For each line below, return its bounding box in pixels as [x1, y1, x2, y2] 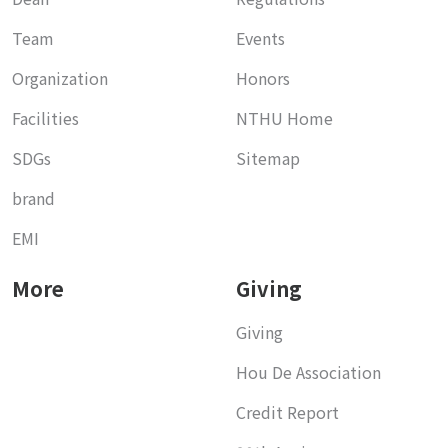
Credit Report [236, 399, 339, 424]
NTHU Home [236, 105, 333, 130]
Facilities [12, 105, 79, 130]
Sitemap [236, 145, 300, 170]
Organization [12, 65, 108, 90]
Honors [236, 65, 290, 90]
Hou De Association [236, 359, 381, 384]
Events [236, 25, 285, 50]
